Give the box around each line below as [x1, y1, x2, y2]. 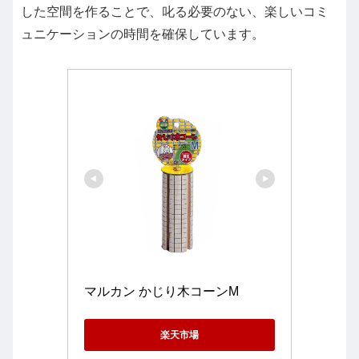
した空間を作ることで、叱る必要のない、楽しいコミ [21, 5, 329, 19]
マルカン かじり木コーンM [84, 284, 239, 299]
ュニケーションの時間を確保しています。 [21, 27, 264, 42]
